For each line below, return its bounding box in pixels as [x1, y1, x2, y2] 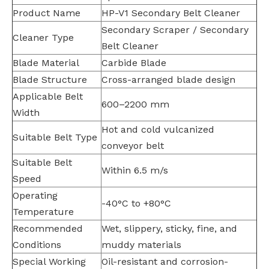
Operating [13, 190, 58, 201]
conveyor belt [101, 140, 164, 151]
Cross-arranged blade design [101, 74, 235, 85]
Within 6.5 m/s [101, 165, 168, 176]
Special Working [13, 256, 86, 267]
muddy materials [101, 239, 181, 250]
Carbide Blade [101, 57, 166, 68]
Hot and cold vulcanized [101, 124, 214, 135]
